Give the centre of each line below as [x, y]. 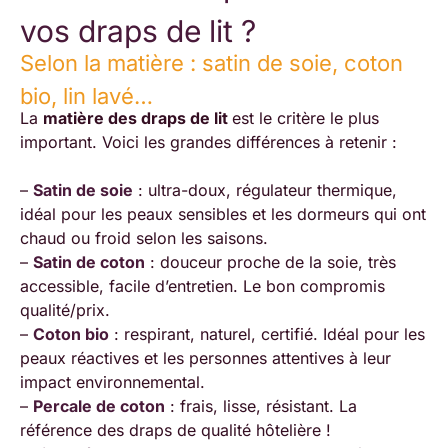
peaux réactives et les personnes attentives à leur [205, 357]
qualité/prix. [65, 309]
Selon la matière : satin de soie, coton [211, 63]
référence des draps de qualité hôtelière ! [175, 429]
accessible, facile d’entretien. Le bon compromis [202, 285]
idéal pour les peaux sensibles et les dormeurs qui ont [223, 213]
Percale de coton [99, 405]
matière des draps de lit [137, 117]
